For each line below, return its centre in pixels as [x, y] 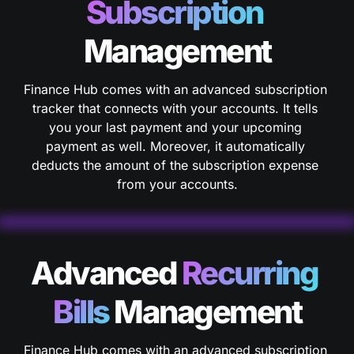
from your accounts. [177, 184]
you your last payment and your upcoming [175, 127]
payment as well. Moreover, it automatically [175, 146]
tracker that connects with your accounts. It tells [175, 108]
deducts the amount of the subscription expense [175, 165]
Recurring [250, 273]
